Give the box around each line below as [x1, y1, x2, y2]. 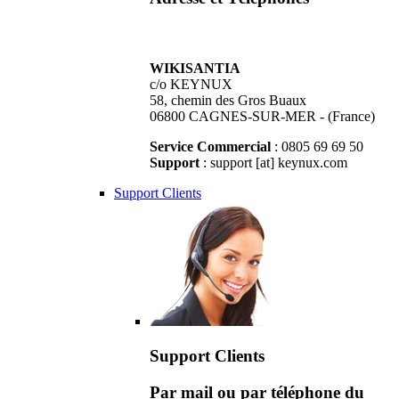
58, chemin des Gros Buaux [150, 93, 306, 109]
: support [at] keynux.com [199, 155, 347, 171]
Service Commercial [150, 139, 271, 155]
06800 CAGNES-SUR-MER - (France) [150, 109, 375, 125]
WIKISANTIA [150, 61, 240, 77]
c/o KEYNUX [150, 77, 232, 93]
